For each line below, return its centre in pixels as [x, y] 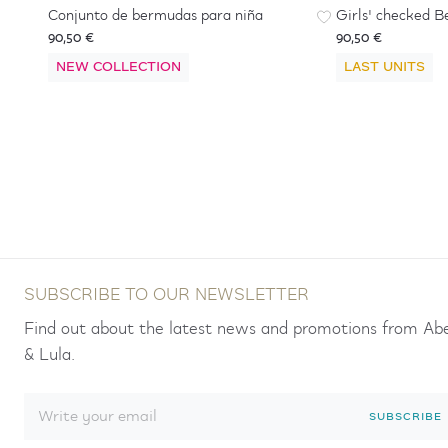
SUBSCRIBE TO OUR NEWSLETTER [166, 295]
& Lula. [49, 355]
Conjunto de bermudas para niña [155, 16]
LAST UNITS [384, 67]
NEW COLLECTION [118, 67]
